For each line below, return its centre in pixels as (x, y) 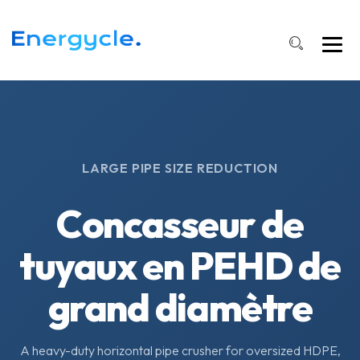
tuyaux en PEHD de (180, 265)
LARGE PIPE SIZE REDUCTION (180, 168)
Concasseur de (180, 223)
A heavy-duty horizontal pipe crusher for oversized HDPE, (180, 350)
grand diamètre (180, 307)
